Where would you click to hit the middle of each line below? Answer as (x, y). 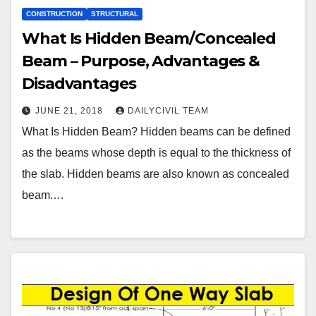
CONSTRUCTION (54, 13)
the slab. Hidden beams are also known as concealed (156, 174)
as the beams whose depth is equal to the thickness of (156, 152)
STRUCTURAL (115, 13)
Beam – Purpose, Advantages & (141, 61)
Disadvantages (79, 83)
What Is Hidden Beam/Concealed (149, 38)
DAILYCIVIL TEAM (168, 110)
